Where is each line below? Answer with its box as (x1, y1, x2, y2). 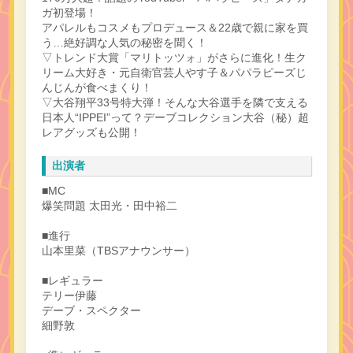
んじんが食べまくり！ (41, 81, 152, 94)
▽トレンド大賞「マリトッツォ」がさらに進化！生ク (41, 51, 307, 64)
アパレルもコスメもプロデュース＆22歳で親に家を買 (41, 21, 308, 34)
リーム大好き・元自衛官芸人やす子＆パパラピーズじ (41, 66, 307, 79)
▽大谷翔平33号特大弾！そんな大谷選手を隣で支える (41, 96, 308, 109)
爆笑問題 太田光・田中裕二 (41, 200, 177, 213)
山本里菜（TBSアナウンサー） (41, 245, 195, 258)
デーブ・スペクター (41, 305, 141, 318)
